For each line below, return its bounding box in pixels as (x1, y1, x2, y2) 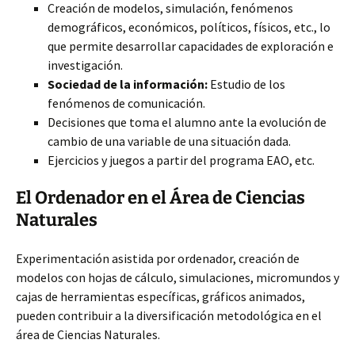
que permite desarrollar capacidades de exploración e (48, 38, 334, 54)
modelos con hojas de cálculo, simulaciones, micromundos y (16, 269, 339, 285)
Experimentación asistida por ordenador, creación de (16, 250, 300, 266)
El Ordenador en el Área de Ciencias (16, 187, 305, 208)
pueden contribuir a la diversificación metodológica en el (16, 307, 322, 323)
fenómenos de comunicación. (48, 95, 205, 111)
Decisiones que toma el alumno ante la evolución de (48, 114, 326, 130)
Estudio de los (208, 76, 285, 92)
